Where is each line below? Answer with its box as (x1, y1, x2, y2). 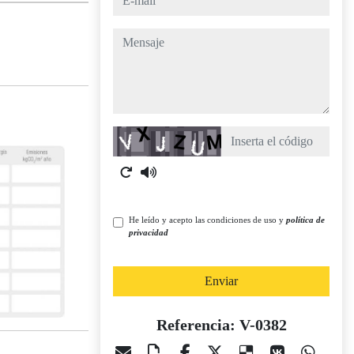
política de (286, 215, 325, 224)
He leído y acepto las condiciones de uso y (129, 215, 286, 224)
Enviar (205, 274, 238, 288)
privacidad (129, 228, 168, 237)
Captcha (112, 128, 153, 141)
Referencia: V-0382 (156, 316, 287, 333)
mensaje (112, 30, 153, 43)
